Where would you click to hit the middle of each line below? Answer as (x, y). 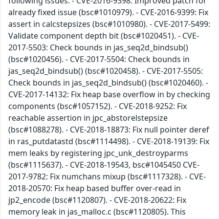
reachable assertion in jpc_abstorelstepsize (88, 118)
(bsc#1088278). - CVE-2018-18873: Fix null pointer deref (109, 130)
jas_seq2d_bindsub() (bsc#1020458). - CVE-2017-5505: (106, 71)
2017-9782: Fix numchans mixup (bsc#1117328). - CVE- (107, 177)
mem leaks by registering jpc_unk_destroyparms (98, 153)
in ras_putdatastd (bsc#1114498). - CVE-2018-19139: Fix (109, 142)
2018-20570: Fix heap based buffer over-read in (95, 188)
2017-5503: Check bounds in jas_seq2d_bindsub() (98, 48)
